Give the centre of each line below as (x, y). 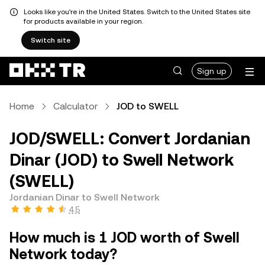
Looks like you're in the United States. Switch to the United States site (137, 12)
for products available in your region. (83, 21)
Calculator (75, 106)
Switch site (51, 40)
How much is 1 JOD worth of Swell (125, 238)
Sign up (212, 71)
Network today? (63, 254)
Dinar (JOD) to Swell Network (122, 160)
